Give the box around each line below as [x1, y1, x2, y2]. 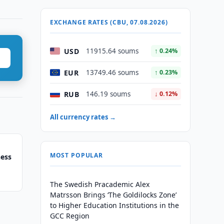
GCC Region [49, 211, 89, 220]
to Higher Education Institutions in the [49, 200, 179, 210]
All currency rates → [49, 112, 116, 121]
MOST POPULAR [49, 151, 103, 159]
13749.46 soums [85, 68, 138, 77]
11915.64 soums [85, 46, 138, 55]
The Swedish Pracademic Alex [49, 179, 149, 189]
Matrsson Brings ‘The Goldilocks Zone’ [49, 190, 176, 199]
